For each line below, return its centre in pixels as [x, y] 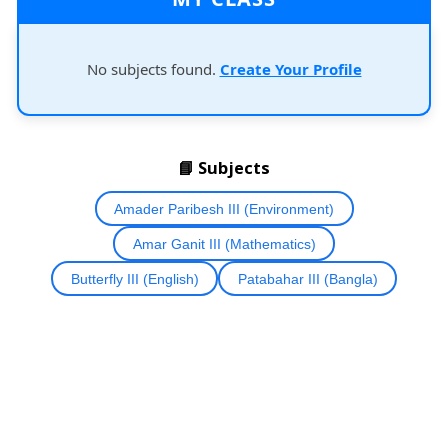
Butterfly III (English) [134, 278]
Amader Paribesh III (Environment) [224, 208]
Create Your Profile [290, 69]
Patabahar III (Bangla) [307, 278]
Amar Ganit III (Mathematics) [224, 243]
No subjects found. [153, 69]
